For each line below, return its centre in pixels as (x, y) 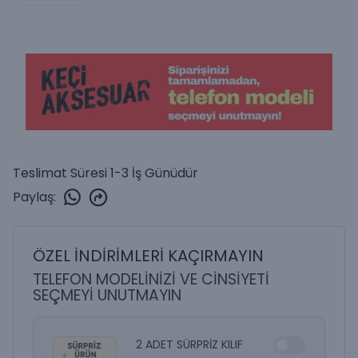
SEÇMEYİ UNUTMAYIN (107, 295)
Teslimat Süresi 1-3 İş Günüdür (105, 173)
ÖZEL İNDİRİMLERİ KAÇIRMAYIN (148, 256)
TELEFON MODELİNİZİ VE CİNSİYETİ (151, 279)
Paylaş (33, 197)
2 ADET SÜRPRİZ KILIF (189, 344)
